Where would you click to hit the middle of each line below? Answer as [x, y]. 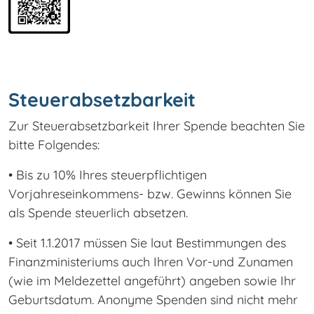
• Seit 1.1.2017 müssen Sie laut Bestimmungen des [147, 243]
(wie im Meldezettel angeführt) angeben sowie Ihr [152, 281]
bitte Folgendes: [54, 145]
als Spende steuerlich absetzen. [98, 213]
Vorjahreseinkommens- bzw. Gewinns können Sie [150, 194]
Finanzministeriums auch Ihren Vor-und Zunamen [151, 262]
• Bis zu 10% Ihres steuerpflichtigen [108, 175]
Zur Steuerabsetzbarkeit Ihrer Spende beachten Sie [157, 126]
